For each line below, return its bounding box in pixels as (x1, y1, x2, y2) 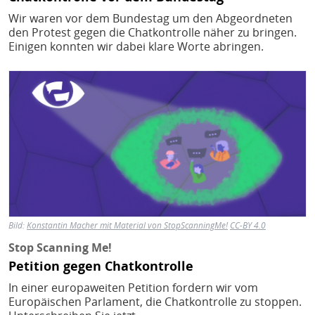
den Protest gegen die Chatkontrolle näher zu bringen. (8, 24, 297, 40)
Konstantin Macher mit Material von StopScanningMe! (27, 219, 228, 232)
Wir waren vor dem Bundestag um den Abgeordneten (8, 10, 292, 26)
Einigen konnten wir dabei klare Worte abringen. (8, 38, 264, 54)
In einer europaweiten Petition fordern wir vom (8, 279, 258, 295)
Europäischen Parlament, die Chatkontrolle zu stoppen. (8, 293, 302, 309)
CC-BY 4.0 (230, 219, 266, 232)
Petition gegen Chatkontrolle (8, 257, 193, 274)
